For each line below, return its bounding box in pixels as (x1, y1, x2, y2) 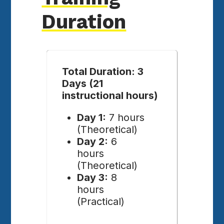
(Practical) (77, 195, 125, 207)
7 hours (106, 111, 145, 123)
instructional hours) (62, 89, 158, 101)
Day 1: (77, 111, 106, 123)
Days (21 (62, 77, 103, 89)
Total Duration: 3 (62, 65, 144, 77)
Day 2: (77, 135, 108, 147)
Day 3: (77, 171, 108, 183)
